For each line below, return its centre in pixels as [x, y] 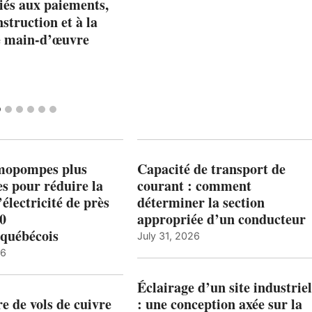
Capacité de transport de [211, 169]
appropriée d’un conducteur [221, 219]
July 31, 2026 [168, 235]
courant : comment [194, 185]
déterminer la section [201, 202]
